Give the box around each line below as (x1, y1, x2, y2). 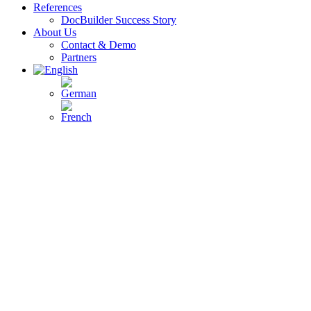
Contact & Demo (61, 39, 136, 51)
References (33, 1, 82, 13)
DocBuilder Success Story (61, 14, 176, 26)
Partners (61, 51, 96, 63)
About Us (33, 26, 76, 38)
